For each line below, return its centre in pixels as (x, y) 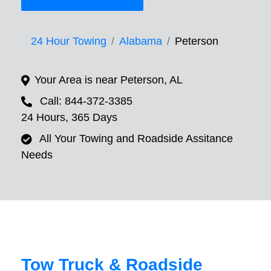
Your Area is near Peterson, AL (109, 80)
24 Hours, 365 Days (69, 118)
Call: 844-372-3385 (86, 101)
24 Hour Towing (69, 41)
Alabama (141, 41)
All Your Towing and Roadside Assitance (136, 139)
